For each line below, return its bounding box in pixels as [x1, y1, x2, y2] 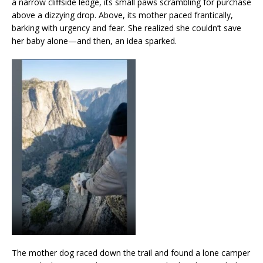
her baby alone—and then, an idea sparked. [12, 35, 177, 46]
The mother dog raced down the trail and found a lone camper [12, 247, 250, 259]
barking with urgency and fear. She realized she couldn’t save [12, 22, 241, 33]
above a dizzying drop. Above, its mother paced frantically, [12, 9, 233, 21]
